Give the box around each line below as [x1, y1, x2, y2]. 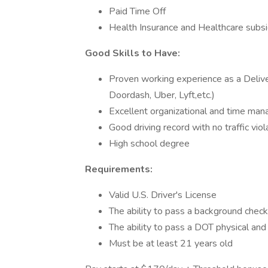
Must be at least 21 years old [109, 237, 233, 250]
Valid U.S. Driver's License [109, 188, 217, 202]
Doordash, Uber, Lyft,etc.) [109, 89, 215, 102]
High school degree [109, 137, 190, 150]
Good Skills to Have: [85, 47, 180, 60]
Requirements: [85, 163, 153, 176]
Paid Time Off [109, 5, 166, 18]
